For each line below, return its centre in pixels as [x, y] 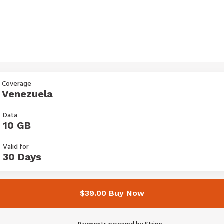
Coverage [17, 84]
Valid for [16, 147]
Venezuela [27, 94]
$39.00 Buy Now [112, 193]
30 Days [22, 157]
